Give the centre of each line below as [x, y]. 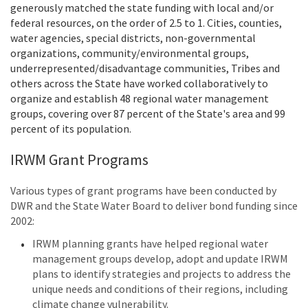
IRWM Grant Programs [79, 160]
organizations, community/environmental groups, [130, 53]
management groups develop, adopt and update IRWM [160, 259]
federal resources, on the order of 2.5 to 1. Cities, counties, [146, 23]
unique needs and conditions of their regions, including [160, 289]
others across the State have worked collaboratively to [139, 84]
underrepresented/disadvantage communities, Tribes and [145, 68]
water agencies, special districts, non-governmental [133, 38]
